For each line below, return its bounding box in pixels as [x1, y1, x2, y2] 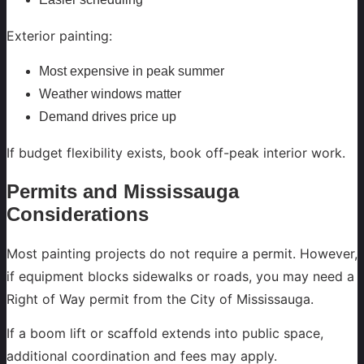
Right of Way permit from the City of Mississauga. [6, 291, 314, 307]
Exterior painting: [6, 28, 112, 45]
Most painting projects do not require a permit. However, [6, 245, 357, 262]
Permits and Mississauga [6, 180, 239, 203]
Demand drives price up [39, 110, 176, 124]
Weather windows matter [39, 87, 181, 102]
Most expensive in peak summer [39, 64, 224, 79]
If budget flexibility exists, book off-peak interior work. [6, 145, 345, 162]
